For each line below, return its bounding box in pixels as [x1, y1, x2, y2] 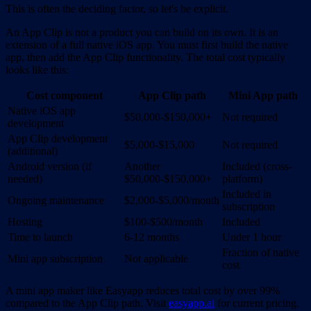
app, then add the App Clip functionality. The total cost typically [6, 51, 285, 63]
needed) [8, 172, 42, 185]
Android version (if [8, 160, 92, 172]
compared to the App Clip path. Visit [6, 296, 169, 309]
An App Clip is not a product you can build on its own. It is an [6, 26, 278, 38]
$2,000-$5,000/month [124, 194, 219, 206]
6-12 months [124, 230, 179, 243]
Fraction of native [222, 246, 299, 258]
